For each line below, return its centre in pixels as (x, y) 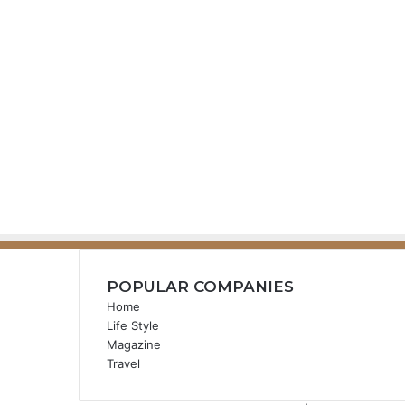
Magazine (134, 344)
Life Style (133, 325)
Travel (123, 363)
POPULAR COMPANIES (200, 287)
